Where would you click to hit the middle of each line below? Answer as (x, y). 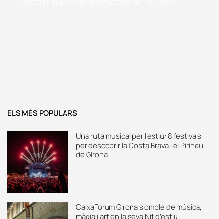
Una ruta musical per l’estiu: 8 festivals (139, 136)
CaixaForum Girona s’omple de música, (139, 207)
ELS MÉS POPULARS (42, 113)
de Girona (92, 154)
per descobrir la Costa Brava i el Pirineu (140, 145)
